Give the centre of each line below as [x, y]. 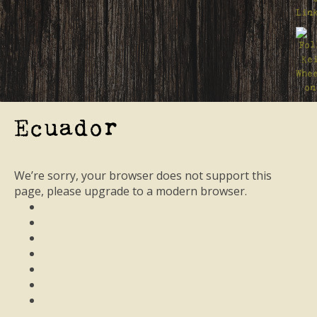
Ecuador [66, 128]
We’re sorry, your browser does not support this [143, 175]
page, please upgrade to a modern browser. [131, 191]
